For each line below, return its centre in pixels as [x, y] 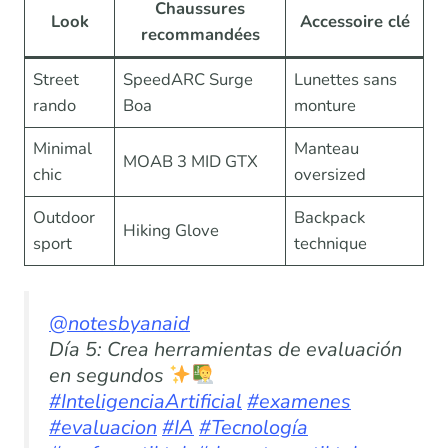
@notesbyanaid [119, 324]
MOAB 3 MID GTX [191, 162]
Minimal [63, 149]
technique [331, 244]
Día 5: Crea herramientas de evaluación [225, 350]
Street [56, 80]
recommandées [200, 35]
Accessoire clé [354, 22]
